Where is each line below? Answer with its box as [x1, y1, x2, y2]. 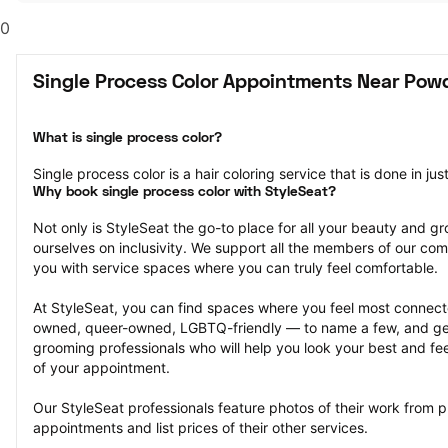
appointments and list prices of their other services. [33, 419, 368, 436]
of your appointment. [33, 359, 170, 376]
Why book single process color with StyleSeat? [33, 186, 336, 199]
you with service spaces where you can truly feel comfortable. [33, 259, 438, 276]
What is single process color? [33, 132, 222, 145]
